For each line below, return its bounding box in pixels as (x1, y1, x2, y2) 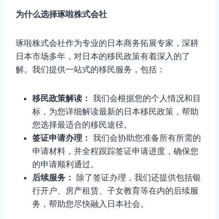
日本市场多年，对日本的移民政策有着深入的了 (16, 51, 190, 61)
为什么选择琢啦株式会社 (16, 9, 107, 19)
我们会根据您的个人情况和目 (90, 93, 201, 103)
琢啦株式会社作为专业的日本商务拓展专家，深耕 (16, 38, 198, 48)
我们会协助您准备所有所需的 (90, 132, 201, 143)
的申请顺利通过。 (32, 159, 99, 169)
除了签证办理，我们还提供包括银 (74, 172, 201, 182)
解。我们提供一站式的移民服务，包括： (16, 64, 165, 74)
